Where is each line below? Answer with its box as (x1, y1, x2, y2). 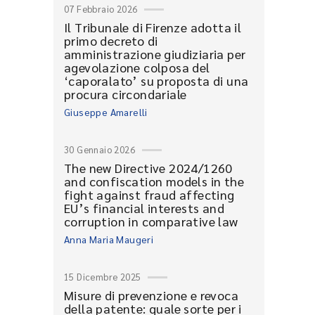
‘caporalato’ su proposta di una (64, 72, 249, 89)
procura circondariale (64, 86, 187, 102)
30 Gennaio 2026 (64, 143, 135, 155)
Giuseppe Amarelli (64, 105, 148, 118)
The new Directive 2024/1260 (64, 160, 233, 176)
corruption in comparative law (64, 213, 238, 229)
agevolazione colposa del (64, 59, 210, 75)
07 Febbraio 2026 (64, 3, 138, 15)
